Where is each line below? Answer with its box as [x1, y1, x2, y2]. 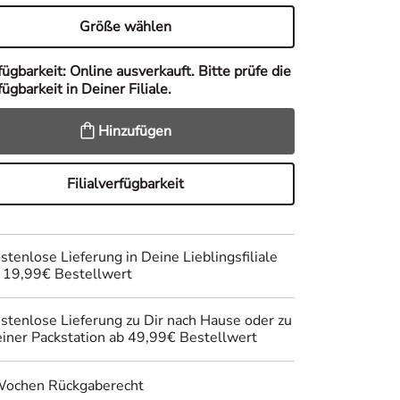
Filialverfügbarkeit [67, 174, 185, 194]
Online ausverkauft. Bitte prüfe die [69, 62, 291, 81]
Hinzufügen [97, 121, 171, 141]
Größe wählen [79, 17, 172, 37]
